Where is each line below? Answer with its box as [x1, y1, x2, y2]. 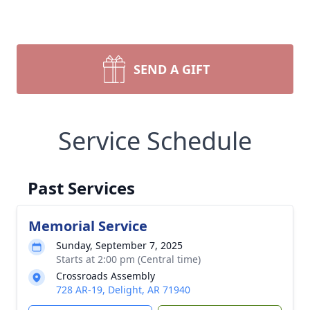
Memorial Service [28, 217, 147, 235]
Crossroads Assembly [56, 269, 155, 282]
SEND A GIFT [134, 61, 210, 77]
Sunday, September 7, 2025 [56, 239, 183, 252]
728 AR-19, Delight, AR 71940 [56, 283, 190, 296]
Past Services [28, 176, 135, 199]
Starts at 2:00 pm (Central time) [56, 253, 201, 266]
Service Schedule [58, 124, 252, 158]
